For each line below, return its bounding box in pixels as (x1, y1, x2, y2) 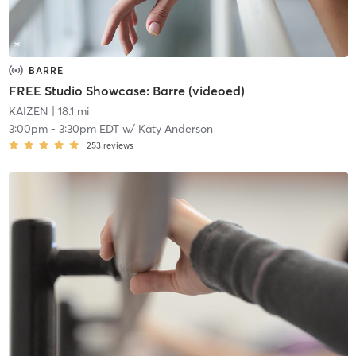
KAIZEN (8, 104, 48, 119)
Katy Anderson (137, 122, 213, 137)
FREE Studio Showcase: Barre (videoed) (8, 83, 245, 99)
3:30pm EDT (58, 122, 119, 137)
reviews (103, 140, 133, 152)
